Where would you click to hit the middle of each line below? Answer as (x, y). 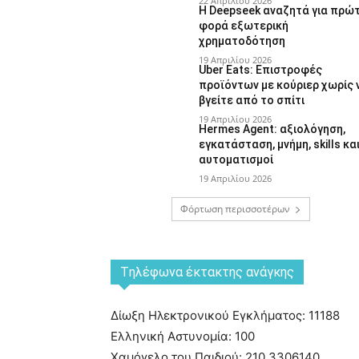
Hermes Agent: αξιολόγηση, (272, 129)
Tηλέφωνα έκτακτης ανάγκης (207, 272)
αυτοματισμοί (236, 159)
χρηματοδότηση (242, 40)
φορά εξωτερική (244, 25)
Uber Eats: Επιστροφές (261, 69)
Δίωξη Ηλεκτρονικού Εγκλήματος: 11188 (225, 315)
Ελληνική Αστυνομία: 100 (183, 336)
